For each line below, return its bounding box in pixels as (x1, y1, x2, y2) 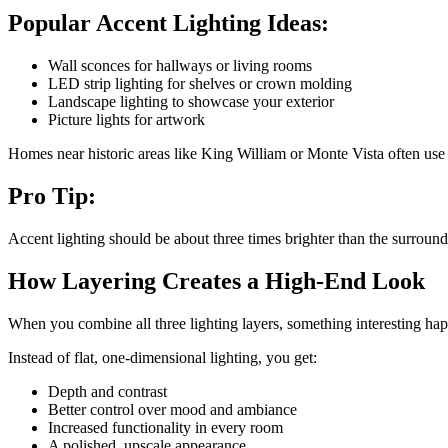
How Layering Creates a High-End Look (8, 267, 425, 294)
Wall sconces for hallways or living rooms (48, 57, 312, 75)
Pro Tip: (8, 182, 96, 209)
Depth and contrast (48, 382, 167, 400)
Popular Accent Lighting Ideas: (8, 10, 329, 37)
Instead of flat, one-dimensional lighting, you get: (8, 348, 317, 366)
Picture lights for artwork (48, 111, 205, 129)
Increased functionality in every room (48, 418, 283, 436)
